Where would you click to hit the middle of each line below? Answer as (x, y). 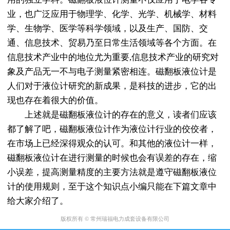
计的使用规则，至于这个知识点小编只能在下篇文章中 (112, 187)
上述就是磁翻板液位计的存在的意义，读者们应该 (112, 115)
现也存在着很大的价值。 (55, 101)
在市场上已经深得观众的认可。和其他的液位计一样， (112, 144)
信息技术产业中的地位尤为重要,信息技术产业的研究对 (113, 57)
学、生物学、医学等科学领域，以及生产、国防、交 (107, 29)
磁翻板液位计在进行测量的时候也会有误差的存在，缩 (112, 158)
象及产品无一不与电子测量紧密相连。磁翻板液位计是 (112, 72)
